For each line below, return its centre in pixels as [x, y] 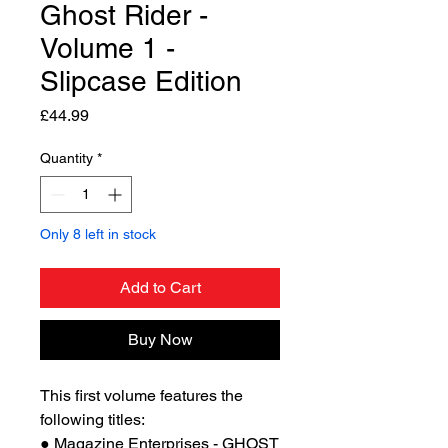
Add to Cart [160, 287]
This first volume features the [141, 395]
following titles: [92, 419]
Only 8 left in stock [98, 234]
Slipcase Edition [141, 81]
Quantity [66, 158]
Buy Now [160, 339]
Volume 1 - [107, 48]
